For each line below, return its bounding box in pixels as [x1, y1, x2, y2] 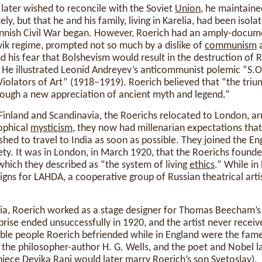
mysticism [30, 123, 73, 134]
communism [205, 40, 257, 51]
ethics [189, 160, 215, 171]
